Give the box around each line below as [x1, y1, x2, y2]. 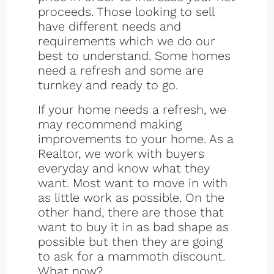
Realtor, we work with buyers [38, 146, 204, 161]
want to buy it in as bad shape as [38, 220, 229, 234]
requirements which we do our [38, 34, 215, 48]
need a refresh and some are [38, 63, 204, 78]
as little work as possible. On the [38, 190, 224, 205]
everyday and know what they [38, 161, 210, 176]
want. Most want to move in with [38, 176, 228, 190]
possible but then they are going [38, 234, 223, 249]
